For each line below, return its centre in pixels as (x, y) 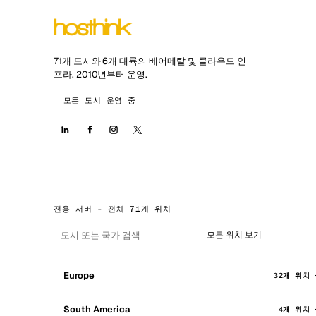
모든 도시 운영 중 (100, 100)
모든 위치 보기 (234, 235)
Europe (79, 275)
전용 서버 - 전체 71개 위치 (113, 209)
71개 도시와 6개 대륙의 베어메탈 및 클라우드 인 (150, 61)
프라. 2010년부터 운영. (101, 74)
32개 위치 (292, 275)
